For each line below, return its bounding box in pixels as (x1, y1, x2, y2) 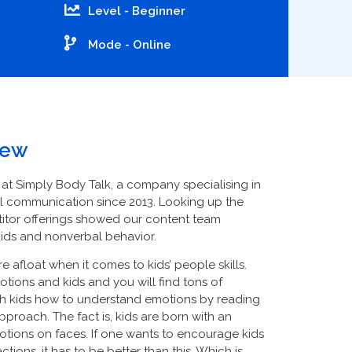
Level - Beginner (87, 3, 185, 18)
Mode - (87, 37, 133, 52)
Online (132, 37, 171, 52)
